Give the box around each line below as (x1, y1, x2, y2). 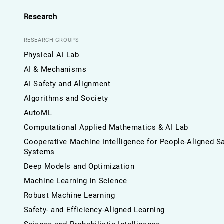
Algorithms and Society (23, 93, 108, 103)
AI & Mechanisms (23, 64, 87, 74)
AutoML (23, 108, 52, 117)
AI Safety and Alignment (23, 79, 111, 88)
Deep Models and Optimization (23, 161, 135, 171)
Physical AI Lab (23, 50, 79, 59)
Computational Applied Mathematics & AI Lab (23, 122, 188, 132)
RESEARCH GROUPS (23, 36, 79, 43)
